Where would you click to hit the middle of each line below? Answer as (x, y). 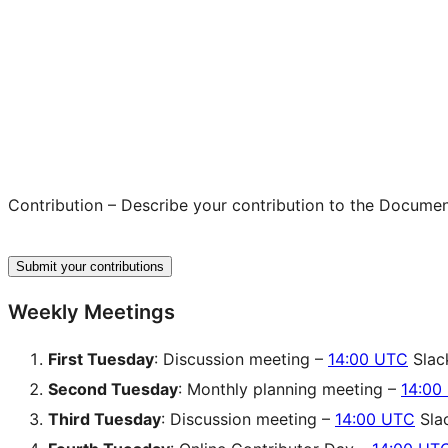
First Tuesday (101, 358)
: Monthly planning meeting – (289, 388)
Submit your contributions (90, 266)
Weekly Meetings (91, 311)
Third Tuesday (104, 418)
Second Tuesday (113, 388)
